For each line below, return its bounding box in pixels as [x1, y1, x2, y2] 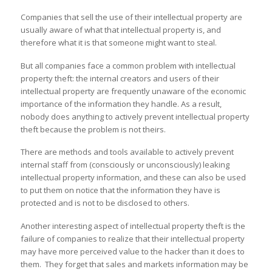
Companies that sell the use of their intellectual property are [20, 11, 242, 22]
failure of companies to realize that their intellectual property [20, 233, 245, 245]
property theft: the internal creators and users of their [20, 72, 219, 84]
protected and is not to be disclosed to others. [20, 197, 189, 209]
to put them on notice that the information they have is [20, 185, 220, 196]
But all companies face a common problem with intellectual [20, 59, 236, 71]
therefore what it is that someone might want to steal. [20, 36, 217, 48]
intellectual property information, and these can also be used [20, 172, 246, 183]
